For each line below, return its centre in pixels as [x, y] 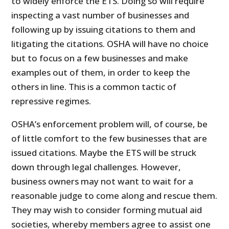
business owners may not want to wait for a [102, 181]
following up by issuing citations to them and [104, 29]
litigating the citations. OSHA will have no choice [110, 43]
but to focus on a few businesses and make [100, 58]
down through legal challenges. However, [96, 167]
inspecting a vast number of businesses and [100, 15]
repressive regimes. [51, 101]
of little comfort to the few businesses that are [109, 138]
